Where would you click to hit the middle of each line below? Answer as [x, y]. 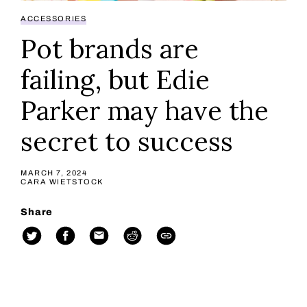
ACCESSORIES [54, 19]
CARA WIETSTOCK [62, 182]
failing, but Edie [115, 79]
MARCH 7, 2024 [54, 173]
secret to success [127, 141]
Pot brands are [110, 48]
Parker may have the [145, 110]
